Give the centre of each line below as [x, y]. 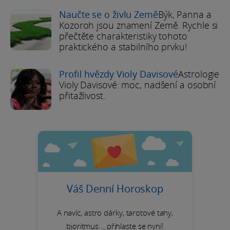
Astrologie [199, 74]
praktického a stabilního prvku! [123, 46]
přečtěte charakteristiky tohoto [123, 36]
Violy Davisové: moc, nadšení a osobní [138, 84]
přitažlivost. [82, 95]
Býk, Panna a [185, 14]
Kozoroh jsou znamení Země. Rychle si [139, 25]
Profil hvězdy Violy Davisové [119, 74]
